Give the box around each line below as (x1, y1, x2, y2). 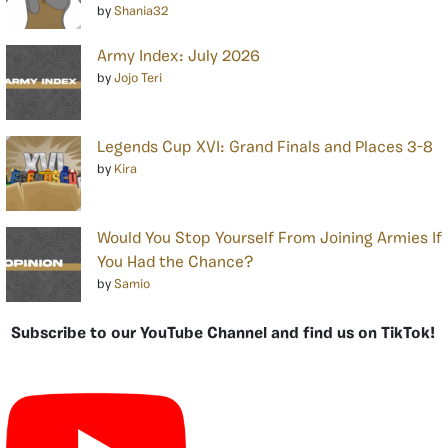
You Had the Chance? (97, 255, 253, 271)
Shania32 (114, 5, 168, 18)
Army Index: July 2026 (97, 49, 260, 65)
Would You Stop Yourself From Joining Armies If (97, 231, 442, 247)
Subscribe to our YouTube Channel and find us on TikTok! (11, 326, 435, 342)
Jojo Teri (114, 72, 162, 85)
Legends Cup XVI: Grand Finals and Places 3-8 (97, 140, 433, 156)
